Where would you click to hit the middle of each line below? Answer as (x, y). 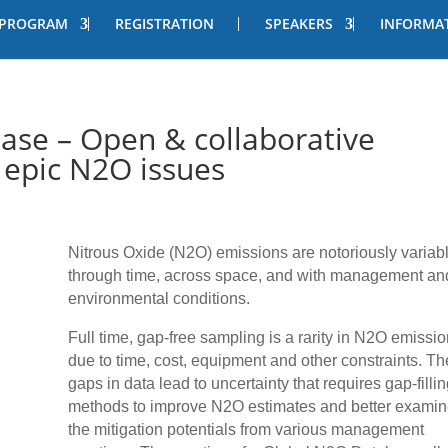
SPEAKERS (299, 23)
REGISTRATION (164, 23)
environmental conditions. (158, 299)
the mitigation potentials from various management (245, 430)
